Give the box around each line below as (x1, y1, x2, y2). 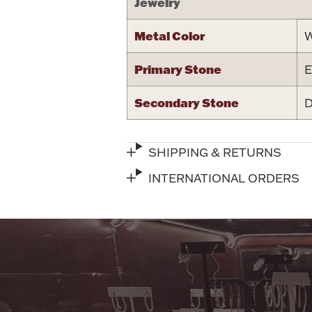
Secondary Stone (134, 94, 239, 110)
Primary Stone (134, 61, 221, 77)
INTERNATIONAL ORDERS (148, 170, 300, 185)
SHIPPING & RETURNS (148, 144, 282, 159)
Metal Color (134, 27, 205, 43)
